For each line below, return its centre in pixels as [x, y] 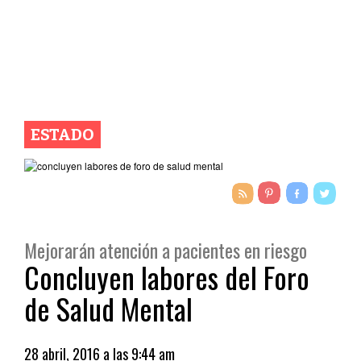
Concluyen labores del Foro [167, 277]
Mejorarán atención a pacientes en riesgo [166, 250]
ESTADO [62, 135]
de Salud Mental [108, 308]
